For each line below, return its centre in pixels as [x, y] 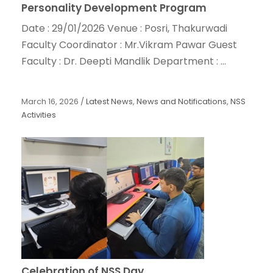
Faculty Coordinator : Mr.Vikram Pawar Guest [129, 45]
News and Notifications [182, 102]
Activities [39, 115]
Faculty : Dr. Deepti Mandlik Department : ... [124, 62]
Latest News [109, 102]
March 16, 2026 [50, 102]
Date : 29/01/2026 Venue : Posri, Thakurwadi [124, 29]
